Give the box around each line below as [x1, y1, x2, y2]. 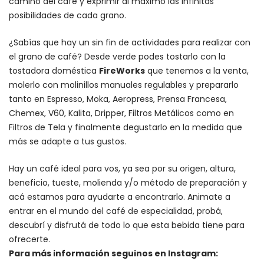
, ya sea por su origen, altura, [118, 162, 236, 174]
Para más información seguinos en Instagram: [9, 247, 218, 259]
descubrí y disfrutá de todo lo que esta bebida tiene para [9, 219, 245, 231]
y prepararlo [187, 78, 239, 91]
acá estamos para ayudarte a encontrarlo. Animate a [9, 190, 230, 203]
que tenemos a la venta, [145, 64, 249, 77]
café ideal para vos [39, 162, 118, 174]
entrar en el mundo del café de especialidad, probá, [9, 204, 223, 217]
